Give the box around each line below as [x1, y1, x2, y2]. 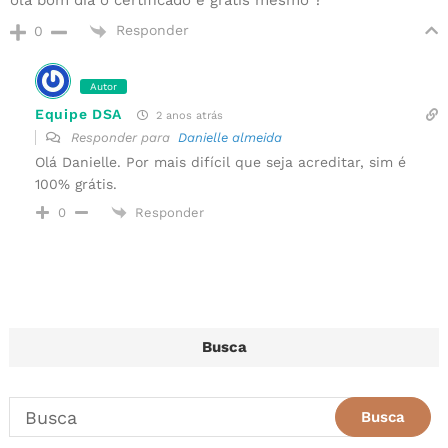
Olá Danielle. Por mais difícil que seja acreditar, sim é [35, 153, 406, 170]
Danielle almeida [178, 129, 282, 145]
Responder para [67, 129, 178, 145]
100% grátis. [35, 175, 117, 192]
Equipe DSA [35, 106, 122, 122]
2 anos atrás [152, 108, 223, 122]
